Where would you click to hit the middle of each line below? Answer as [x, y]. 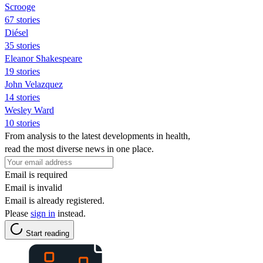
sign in [43, 213]
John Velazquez [34, 84]
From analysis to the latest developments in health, [97, 136]
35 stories [22, 45]
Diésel [16, 32]
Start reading [48, 233]
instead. [70, 213]
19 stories [22, 71]
